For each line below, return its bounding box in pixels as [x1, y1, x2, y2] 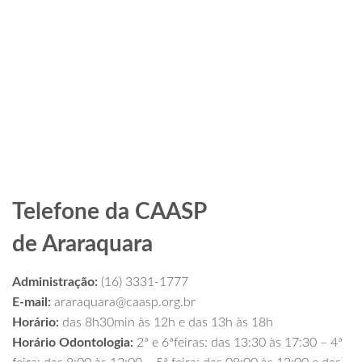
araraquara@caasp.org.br [51, 296, 196, 309]
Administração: [12, 276, 98, 289]
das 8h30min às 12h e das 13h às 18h [59, 316, 273, 330]
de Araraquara [12, 233, 153, 256]
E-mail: [12, 296, 51, 309]
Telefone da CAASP [12, 200, 206, 224]
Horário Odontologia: [12, 336, 133, 350]
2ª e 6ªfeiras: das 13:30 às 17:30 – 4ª [133, 336, 343, 350]
